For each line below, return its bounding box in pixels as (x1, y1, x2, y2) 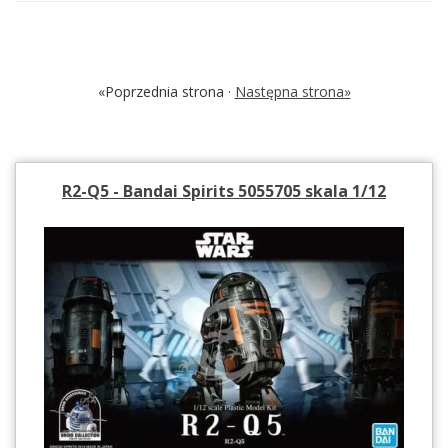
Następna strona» (234, 81, 351, 101)
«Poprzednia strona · (97, 81, 235, 101)
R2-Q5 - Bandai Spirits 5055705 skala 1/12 (62, 179, 386, 202)
